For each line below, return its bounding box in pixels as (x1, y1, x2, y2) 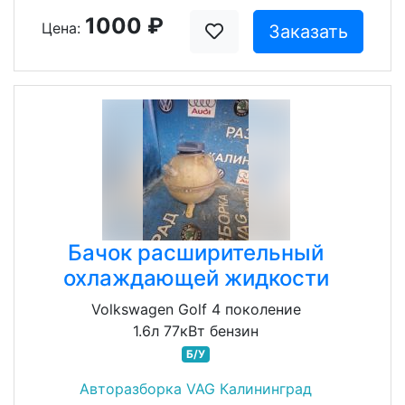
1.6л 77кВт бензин (133, 322, 259, 340)
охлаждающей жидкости (62, 265, 329, 291)
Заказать (268, 21, 349, 42)
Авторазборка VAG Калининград (80, 380, 312, 398)
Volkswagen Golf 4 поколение (90, 300, 301, 318)
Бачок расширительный (68, 240, 324, 266)
